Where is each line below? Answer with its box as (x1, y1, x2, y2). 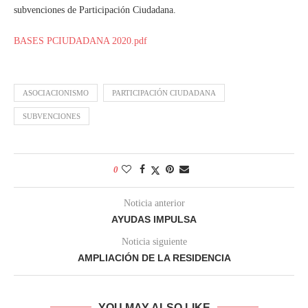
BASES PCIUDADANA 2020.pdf (14, 35, 147, 46)
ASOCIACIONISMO (23, 88, 89, 97)
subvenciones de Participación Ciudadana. (14, 4, 176, 15)
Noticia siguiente (121, 236, 187, 247)
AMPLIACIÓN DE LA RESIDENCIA (77, 252, 231, 263)
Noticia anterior (123, 197, 185, 208)
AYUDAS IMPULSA (111, 213, 197, 225)
